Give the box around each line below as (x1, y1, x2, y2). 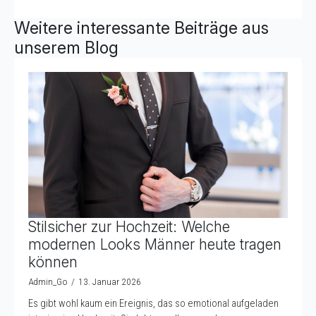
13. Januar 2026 (78, 275, 141, 287)
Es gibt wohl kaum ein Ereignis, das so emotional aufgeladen (28, 296, 279, 310)
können (28, 253, 78, 271)
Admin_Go (28, 275, 68, 287)
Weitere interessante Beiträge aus (14, 17, 269, 38)
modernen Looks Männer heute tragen (28, 235, 281, 253)
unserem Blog (14, 37, 119, 58)
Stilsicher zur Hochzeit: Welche (28, 217, 230, 236)
